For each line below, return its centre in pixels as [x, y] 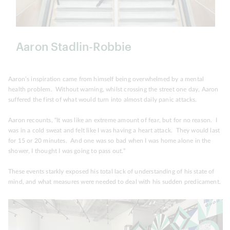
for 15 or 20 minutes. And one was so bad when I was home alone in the [110, 140]
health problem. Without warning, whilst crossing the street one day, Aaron [113, 89]
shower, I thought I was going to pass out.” [67, 151]
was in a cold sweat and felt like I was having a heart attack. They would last [114, 130]
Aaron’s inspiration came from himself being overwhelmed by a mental [106, 79]
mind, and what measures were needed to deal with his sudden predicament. [114, 181]
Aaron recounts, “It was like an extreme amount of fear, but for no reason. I [113, 120]
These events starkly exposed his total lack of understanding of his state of [111, 171]
